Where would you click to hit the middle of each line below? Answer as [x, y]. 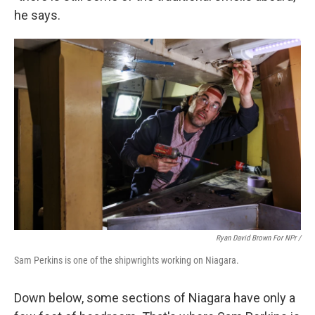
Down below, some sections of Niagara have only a [155, 298]
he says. [37, 15]
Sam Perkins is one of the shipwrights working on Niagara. [127, 261]
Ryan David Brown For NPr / [258, 238]
